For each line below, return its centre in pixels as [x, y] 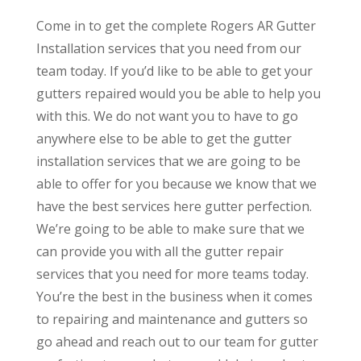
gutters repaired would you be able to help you [178, 93]
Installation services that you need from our [168, 48]
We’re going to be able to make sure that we [170, 228]
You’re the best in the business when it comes [174, 296]
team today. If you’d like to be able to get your [174, 71]
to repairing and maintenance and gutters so [172, 319]
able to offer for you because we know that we [176, 183]
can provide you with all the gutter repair [160, 251]
